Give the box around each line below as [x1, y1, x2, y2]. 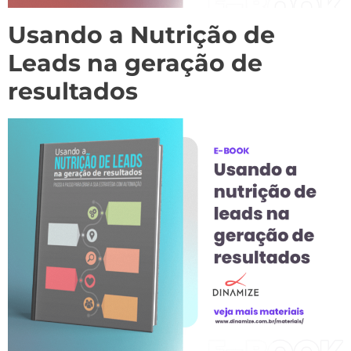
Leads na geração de [8, 49, 262, 78]
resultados [8, 77, 138, 107]
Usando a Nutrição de [8, 20, 275, 50]
